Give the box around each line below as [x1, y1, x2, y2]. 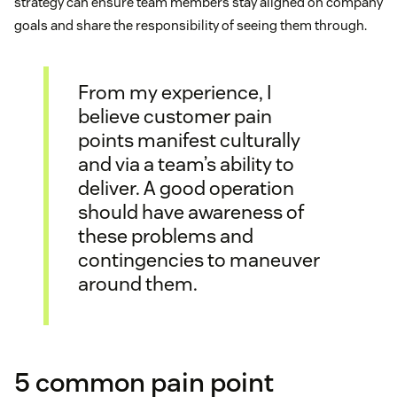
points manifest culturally [78, 128, 300, 153]
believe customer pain [78, 104, 272, 129]
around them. [78, 271, 198, 297]
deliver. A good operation [78, 175, 294, 201]
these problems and [78, 223, 253, 249]
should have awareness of [78, 199, 305, 225]
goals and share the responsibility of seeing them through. [14, 16, 367, 34]
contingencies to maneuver [78, 247, 320, 273]
